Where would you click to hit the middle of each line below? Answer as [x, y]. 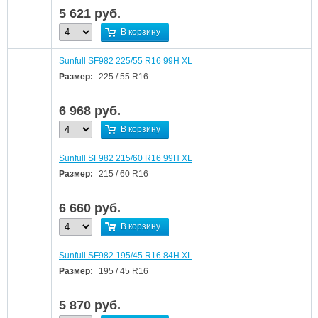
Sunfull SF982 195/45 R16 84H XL [126, 256]
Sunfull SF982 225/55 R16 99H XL [126, 61]
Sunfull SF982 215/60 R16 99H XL [126, 158]
